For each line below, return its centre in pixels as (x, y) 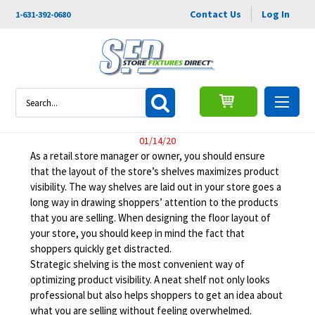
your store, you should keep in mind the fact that (138, 233)
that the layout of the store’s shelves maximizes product (155, 171)
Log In (275, 14)
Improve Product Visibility (157, 118)
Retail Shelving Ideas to (157, 95)
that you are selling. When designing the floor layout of (151, 217)
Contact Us (215, 14)
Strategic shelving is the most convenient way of (138, 264)
